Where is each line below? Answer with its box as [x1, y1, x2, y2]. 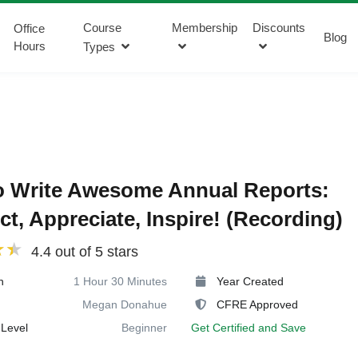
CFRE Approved [216, 297, 298, 311]
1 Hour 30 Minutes [73, 274, 167, 288]
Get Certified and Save [190, 320, 306, 334]
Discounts [253, 21, 306, 34]
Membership [171, 21, 237, 34]
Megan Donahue [82, 297, 167, 311]
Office [13, 22, 45, 35]
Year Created [216, 274, 284, 288]
